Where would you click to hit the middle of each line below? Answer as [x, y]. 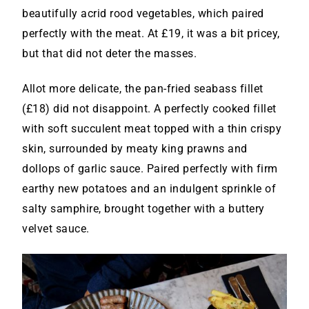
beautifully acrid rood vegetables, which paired [143, 14]
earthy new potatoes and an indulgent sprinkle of [149, 189]
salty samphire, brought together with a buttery [143, 209]
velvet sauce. [56, 229]
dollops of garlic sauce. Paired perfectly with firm [150, 169]
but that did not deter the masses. [109, 54]
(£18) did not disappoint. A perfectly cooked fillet [149, 109]
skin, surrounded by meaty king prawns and [135, 149]
